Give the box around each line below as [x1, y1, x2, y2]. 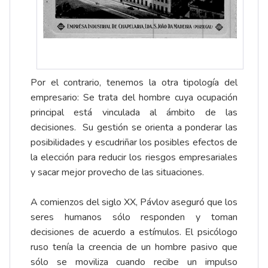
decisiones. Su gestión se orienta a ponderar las [31, 121, 237, 135]
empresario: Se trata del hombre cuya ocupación [31, 91, 237, 105]
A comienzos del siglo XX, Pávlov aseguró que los [31, 196, 237, 209]
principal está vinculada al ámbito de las [31, 106, 237, 120]
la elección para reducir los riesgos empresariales [31, 151, 237, 165]
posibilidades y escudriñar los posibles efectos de [31, 136, 237, 150]
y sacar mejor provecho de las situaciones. [31, 166, 204, 179]
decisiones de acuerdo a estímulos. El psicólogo [31, 226, 237, 239]
